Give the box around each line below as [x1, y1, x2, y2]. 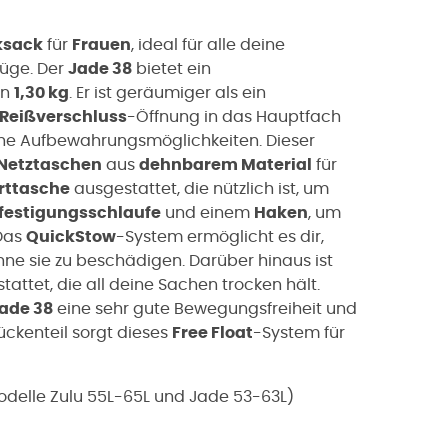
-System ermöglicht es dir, [116, 228, 324, 245]
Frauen [72, 36, 131, 53]
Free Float [172, 324, 253, 341]
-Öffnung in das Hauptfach [127, 108, 341, 125]
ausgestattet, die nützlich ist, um [70, 180, 329, 197]
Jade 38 [68, 60, 132, 77]
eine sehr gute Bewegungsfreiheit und [53, 300, 357, 317]
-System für [253, 324, 345, 341]
